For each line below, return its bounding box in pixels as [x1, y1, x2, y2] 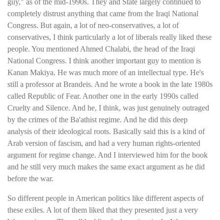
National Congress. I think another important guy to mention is [7, 56, 201, 65]
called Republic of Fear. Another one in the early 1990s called [7, 92, 198, 101]
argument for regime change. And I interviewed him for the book [7, 151, 208, 160]
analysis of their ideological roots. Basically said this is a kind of [7, 127, 205, 136]
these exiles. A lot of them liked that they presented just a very [7, 206, 198, 215]
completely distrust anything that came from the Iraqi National [7, 9, 198, 18]
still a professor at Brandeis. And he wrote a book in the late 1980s [7, 80, 213, 89]
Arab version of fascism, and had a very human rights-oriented [7, 139, 200, 148]
